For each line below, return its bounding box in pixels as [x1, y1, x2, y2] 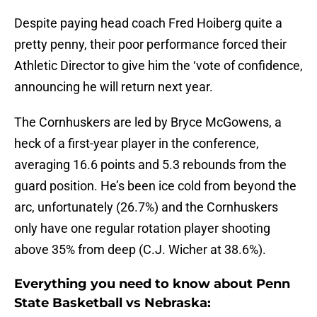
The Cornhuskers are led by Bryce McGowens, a [14, 115, 282, 130]
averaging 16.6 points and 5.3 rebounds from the [14, 157, 287, 173]
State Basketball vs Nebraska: [14, 295, 211, 311]
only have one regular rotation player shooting [14, 221, 270, 236]
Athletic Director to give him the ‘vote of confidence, [14, 58, 303, 74]
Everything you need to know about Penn [14, 276, 290, 292]
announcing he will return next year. [14, 79, 213, 95]
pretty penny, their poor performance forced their [14, 37, 287, 52]
